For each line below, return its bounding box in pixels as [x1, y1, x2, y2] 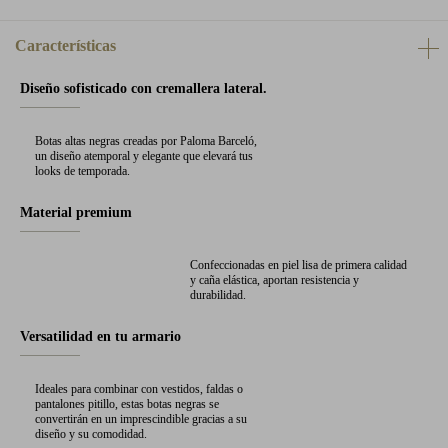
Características [15, 37, 116, 54]
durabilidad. [190, 288, 246, 302]
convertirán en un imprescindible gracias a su [35, 412, 247, 426]
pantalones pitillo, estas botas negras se [35, 397, 219, 411]
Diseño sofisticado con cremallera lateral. [20, 81, 267, 96]
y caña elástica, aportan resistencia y [190, 273, 359, 287]
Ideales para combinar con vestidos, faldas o [35, 382, 243, 396]
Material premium [20, 205, 132, 220]
